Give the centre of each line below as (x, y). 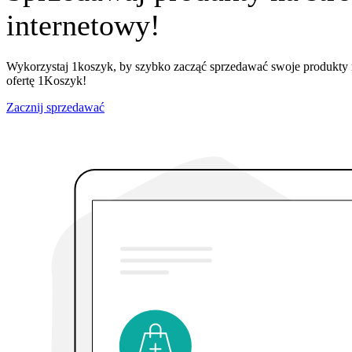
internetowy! (83, 26)
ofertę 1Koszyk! (46, 80)
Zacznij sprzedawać (55, 107)
